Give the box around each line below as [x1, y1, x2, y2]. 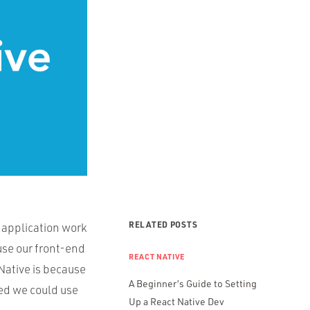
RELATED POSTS [129, 218, 198, 230]
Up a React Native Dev [129, 295, 224, 307]
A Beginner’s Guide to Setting [129, 277, 257, 289]
